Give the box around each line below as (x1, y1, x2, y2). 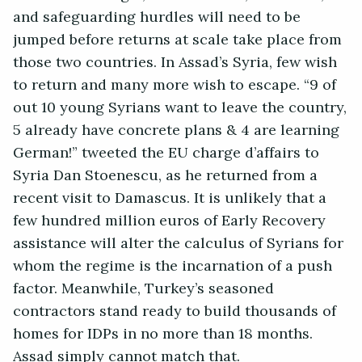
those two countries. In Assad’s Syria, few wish (13, 48, 337, 77)
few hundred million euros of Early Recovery (13, 207, 326, 235)
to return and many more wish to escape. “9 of (13, 71, 336, 99)
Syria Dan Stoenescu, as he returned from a (13, 162, 318, 190)
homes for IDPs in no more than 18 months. (13, 320, 313, 348)
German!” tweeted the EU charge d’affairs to (13, 139, 319, 167)
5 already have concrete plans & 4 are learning (13, 116, 339, 145)
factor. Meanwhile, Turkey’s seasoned (13, 275, 274, 303)
